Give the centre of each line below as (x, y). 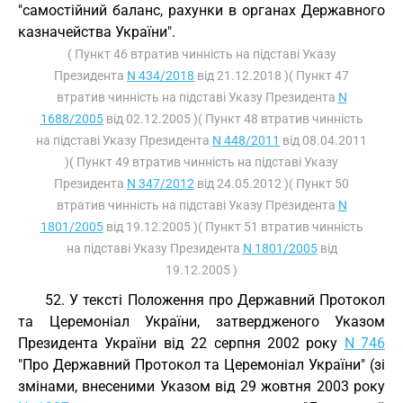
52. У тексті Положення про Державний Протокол (215, 300)
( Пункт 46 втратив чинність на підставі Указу (201, 54)
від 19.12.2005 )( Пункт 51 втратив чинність (233, 227)
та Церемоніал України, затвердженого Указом (201, 322)
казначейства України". (97, 32)
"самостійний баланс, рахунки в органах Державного (201, 10)
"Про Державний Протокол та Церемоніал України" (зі (201, 365)
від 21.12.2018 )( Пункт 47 (272, 76)
